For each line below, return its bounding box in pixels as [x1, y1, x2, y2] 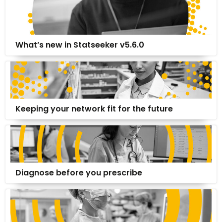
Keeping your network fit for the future [15, 103, 173, 114]
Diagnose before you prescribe [15, 166, 142, 178]
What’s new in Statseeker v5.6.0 [15, 39, 144, 51]
